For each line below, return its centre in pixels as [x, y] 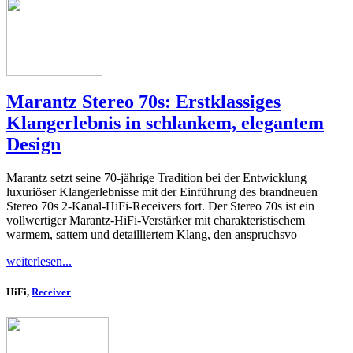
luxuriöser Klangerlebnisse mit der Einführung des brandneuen [162, 192]
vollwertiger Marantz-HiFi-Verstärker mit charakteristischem [156, 221]
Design [33, 145]
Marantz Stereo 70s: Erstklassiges [143, 102]
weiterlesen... [39, 262]
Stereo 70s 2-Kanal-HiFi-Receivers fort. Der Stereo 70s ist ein [160, 206]
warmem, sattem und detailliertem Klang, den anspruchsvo [152, 235]
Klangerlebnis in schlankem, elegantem [165, 123]
